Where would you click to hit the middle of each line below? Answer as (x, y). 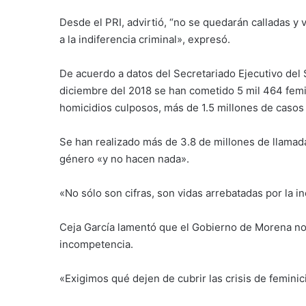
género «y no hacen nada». (124, 159)
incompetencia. (96, 245)
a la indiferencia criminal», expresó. (145, 40)
